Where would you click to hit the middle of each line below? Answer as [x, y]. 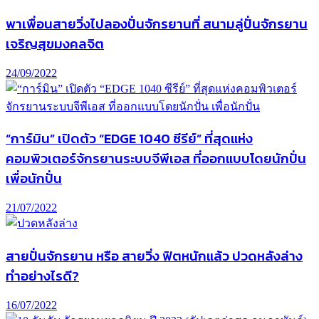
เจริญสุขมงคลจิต [55, 43]
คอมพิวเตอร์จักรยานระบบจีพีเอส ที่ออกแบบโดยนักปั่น [156, 158]
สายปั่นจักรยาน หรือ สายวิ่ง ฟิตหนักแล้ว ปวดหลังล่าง [154, 255]
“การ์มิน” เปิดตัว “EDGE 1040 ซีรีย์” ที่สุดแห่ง [129, 138]
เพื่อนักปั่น [34, 178]
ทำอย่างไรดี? [42, 275]
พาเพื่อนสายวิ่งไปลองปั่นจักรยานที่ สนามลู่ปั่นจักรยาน [157, 23]
